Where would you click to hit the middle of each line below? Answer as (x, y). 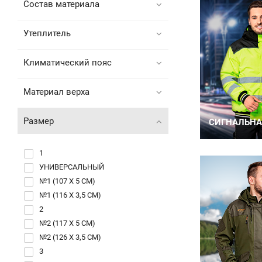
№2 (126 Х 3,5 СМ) (70, 237)
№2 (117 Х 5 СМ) (67, 223)
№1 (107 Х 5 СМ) (67, 181)
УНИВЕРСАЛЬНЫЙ (72, 167)
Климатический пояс (68, 63)
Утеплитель (47, 33)
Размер (39, 121)
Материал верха (56, 92)
